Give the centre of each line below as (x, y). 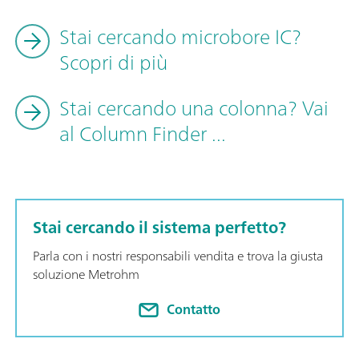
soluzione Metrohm (86, 274)
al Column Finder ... (143, 133)
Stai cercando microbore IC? (180, 36)
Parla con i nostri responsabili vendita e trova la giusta (178, 255)
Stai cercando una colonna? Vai (194, 107)
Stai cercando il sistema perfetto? (159, 227)
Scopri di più (113, 62)
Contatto (194, 310)
